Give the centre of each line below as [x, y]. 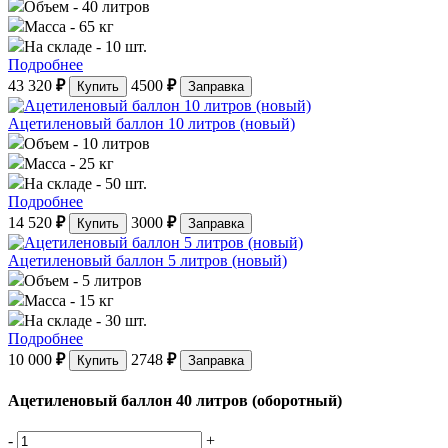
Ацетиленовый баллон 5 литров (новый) [147, 260]
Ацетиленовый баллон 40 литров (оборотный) [175, 400]
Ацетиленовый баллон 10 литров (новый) [151, 123]
